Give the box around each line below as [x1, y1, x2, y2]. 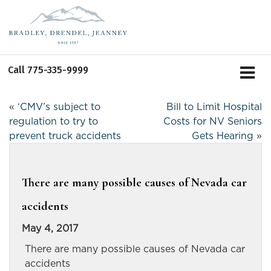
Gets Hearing [192, 129, 253, 143]
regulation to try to [9, 114, 98, 128]
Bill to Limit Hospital [166, 100, 262, 114]
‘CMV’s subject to [18, 100, 100, 114]
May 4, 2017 [22, 221, 79, 235]
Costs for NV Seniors [163, 114, 262, 128]
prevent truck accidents [9, 129, 121, 143]
